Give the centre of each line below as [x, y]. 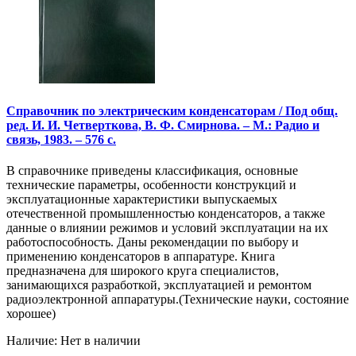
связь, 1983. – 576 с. [61, 139]
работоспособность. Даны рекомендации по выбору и [153, 242]
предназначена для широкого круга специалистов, [143, 270]
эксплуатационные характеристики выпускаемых [142, 199]
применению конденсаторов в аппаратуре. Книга [141, 256]
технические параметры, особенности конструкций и [151, 184]
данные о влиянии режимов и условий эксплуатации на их [167, 227]
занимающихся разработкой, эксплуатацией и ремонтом [159, 284]
